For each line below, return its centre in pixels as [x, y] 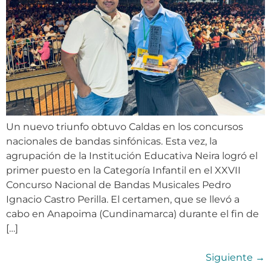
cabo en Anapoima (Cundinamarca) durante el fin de [132, 214]
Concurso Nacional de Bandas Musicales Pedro [119, 184]
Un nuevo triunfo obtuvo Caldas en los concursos [125, 126]
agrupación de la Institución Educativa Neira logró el [132, 155]
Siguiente [230, 257]
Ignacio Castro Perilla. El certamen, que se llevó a [123, 199]
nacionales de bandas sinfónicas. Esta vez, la [112, 141]
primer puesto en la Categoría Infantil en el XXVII [123, 170]
